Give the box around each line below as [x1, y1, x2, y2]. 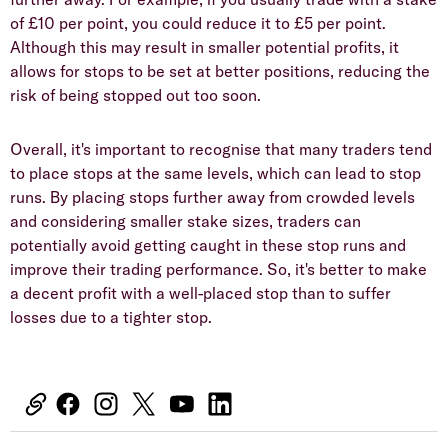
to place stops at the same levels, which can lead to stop [10, 163, 421, 184]
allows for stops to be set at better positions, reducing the [10, 61, 430, 82]
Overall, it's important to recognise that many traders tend [10, 139, 432, 160]
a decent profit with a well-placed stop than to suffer [10, 283, 391, 304]
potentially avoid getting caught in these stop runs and [10, 235, 406, 256]
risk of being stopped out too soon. [10, 85, 261, 106]
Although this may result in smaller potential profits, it [10, 37, 399, 58]
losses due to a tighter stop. [10, 307, 212, 328]
